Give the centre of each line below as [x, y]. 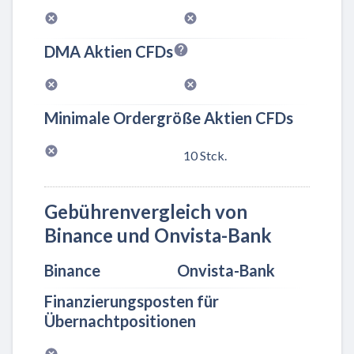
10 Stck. [205, 156]
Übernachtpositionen [120, 321]
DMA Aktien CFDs [109, 51]
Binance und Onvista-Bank [158, 235]
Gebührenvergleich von [146, 212]
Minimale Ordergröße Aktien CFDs [169, 117]
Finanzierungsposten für [132, 301]
